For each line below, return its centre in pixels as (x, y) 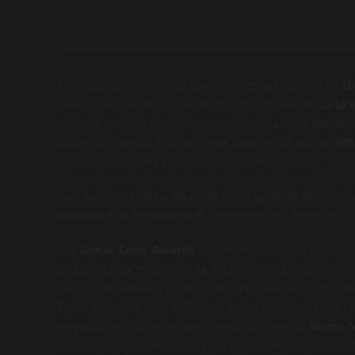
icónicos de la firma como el (132, 214)
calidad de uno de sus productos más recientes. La (196, 103)
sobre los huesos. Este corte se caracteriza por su (197, 141)
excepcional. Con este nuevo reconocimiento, (183, 325)
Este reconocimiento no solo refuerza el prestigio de (200, 84)
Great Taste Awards (137, 249)
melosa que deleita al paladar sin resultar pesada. (189, 160)
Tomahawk (237, 214)
